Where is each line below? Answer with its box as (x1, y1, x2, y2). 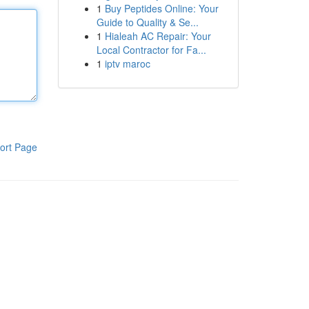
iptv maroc (104, 57, 150, 70)
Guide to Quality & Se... (96, 15, 199, 29)
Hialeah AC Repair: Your (104, 29, 211, 43)
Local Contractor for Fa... (96, 43, 206, 57)
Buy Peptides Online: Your (104, 1, 219, 15)
